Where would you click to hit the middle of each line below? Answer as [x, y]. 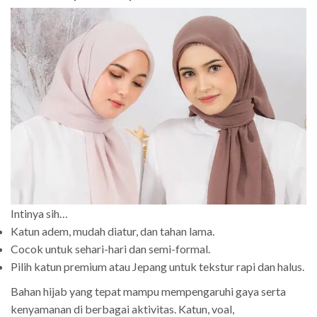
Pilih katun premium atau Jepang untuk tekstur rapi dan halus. [157, 267]
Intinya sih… [39, 214]
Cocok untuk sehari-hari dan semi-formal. [110, 249]
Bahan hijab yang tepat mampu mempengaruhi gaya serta [148, 292]
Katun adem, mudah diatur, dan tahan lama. [113, 231]
